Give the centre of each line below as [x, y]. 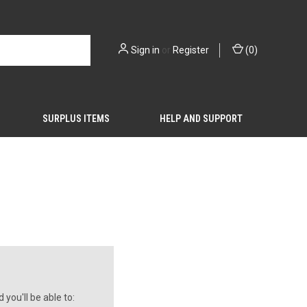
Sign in [145, 50]
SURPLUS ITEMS [76, 119]
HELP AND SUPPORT [201, 119]
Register [191, 50]
